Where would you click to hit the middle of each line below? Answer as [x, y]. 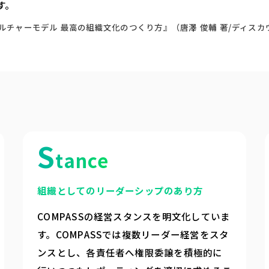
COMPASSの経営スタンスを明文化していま [134, 216]
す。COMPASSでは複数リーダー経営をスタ [133, 234]
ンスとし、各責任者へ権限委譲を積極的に [130, 252]
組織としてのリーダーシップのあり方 [120, 191]
